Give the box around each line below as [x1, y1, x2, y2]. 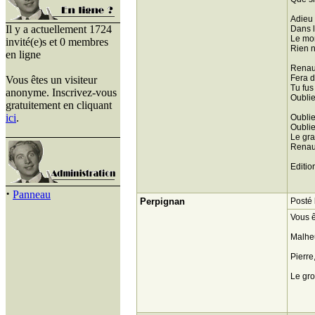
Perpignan [139, 196, 185, 207]
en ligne [6, 49, 41, 60]
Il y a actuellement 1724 [6, 23, 112, 35]
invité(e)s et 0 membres [6, 36, 108, 48]
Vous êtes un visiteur [6, 74, 97, 86]
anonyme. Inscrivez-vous [6, 86, 117, 98]
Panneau [13, 188, 51, 200]
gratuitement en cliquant [6, 99, 112, 111]
